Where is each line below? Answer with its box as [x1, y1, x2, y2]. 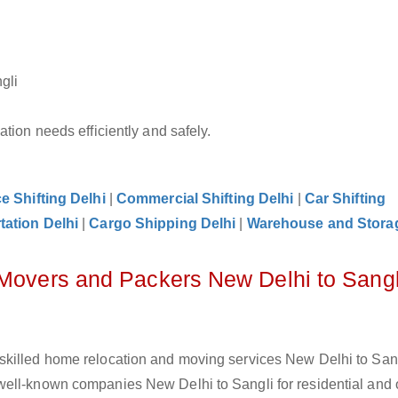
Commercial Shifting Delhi [115, 191, 294, 206]
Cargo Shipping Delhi [89, 216, 236, 231]
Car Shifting [304, 191, 386, 206]
